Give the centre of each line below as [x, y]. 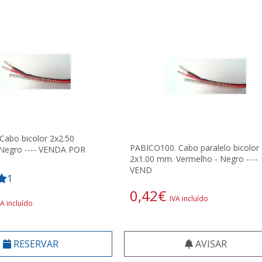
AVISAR [210, 244]
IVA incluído [189, 198]
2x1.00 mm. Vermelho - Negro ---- [194, 158]
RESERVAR [35, 244]
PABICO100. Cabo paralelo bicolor [194, 147]
